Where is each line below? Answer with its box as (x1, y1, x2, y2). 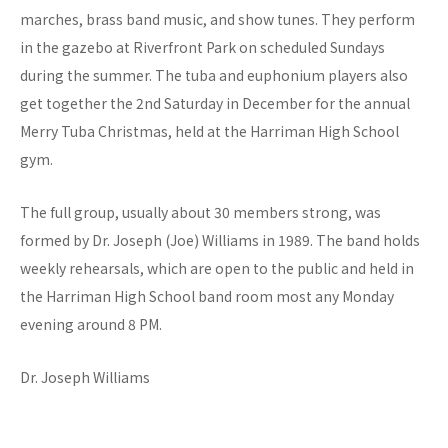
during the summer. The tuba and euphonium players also (20, 65, 408, 86)
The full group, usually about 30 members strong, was (20, 202, 381, 223)
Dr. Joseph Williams (20, 367, 150, 388)
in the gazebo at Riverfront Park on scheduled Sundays (20, 37, 385, 58)
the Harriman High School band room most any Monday (20, 286, 394, 307)
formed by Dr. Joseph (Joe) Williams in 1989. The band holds (20, 230, 420, 251)
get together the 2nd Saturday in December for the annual (20, 93, 410, 114)
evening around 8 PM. (20, 314, 162, 335)
